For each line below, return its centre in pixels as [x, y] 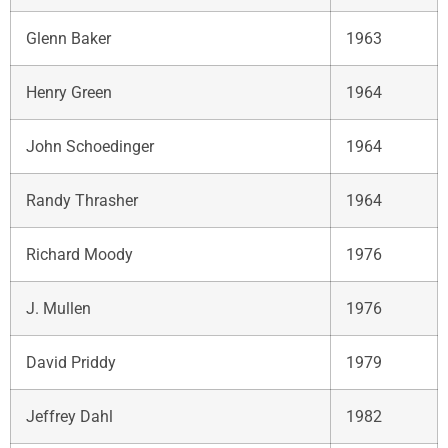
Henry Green [69, 92]
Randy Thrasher [82, 200]
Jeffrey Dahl [69, 416]
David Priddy [71, 362]
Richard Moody [79, 254]
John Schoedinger [90, 146]
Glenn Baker [68, 38]
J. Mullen [58, 308]
